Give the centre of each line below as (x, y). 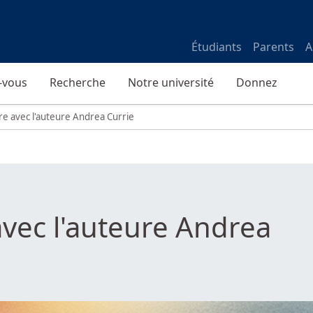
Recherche (78, 82)
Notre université (171, 82)
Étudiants (217, 47)
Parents (274, 47)
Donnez (257, 82)
